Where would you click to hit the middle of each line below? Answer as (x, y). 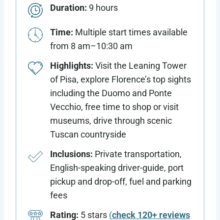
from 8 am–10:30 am (91, 46)
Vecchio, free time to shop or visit (114, 107)
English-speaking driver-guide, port (117, 167)
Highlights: (72, 65)
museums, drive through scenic (111, 120)
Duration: (69, 7)
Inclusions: (72, 154)
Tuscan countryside (88, 134)
